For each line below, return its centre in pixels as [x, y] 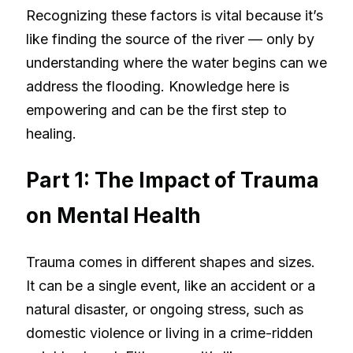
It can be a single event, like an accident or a [171, 286]
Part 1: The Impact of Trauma [173, 180]
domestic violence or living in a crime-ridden [169, 333]
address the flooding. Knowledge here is [158, 86]
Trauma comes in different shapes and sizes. [171, 262]
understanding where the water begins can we [176, 62]
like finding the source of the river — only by [170, 39]
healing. [51, 133]
